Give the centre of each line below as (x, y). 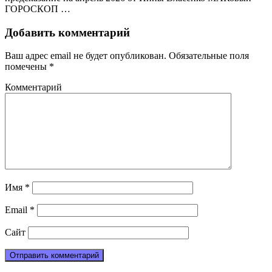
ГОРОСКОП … (38, 8)
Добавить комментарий (67, 32)
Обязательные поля (208, 56)
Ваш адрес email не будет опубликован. (86, 56)
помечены (27, 67)
